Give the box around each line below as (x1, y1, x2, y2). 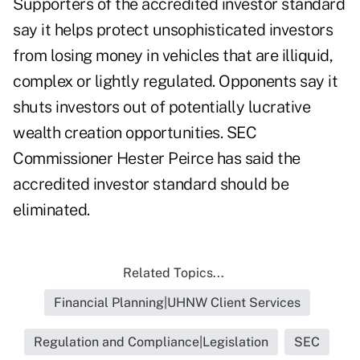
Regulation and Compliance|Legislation (34, 334, 268, 350)
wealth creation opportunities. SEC (13, 123, 256, 143)
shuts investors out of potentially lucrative (13, 97, 310, 117)
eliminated (13, 200, 87, 220)
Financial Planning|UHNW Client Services (53, 295, 301, 311)
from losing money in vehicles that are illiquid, (13, 46, 333, 66)
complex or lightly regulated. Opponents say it (13, 72, 337, 92)
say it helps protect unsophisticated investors (13, 20, 333, 40)
